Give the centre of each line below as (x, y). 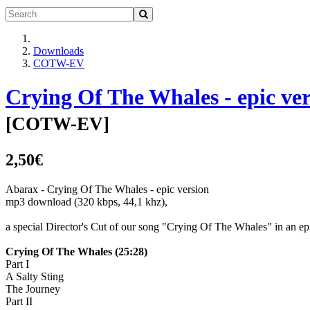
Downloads (58, 51)
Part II (19, 301)
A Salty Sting (35, 276)
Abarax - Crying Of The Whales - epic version (107, 189)
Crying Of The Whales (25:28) (76, 251)
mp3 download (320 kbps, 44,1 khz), (86, 201)
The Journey (33, 289)
